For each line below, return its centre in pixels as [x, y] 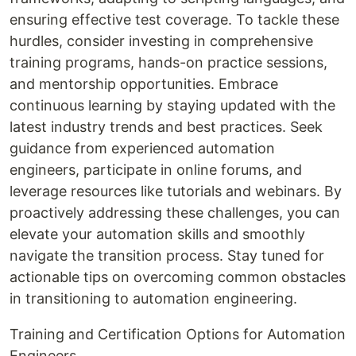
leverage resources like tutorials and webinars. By [176, 192]
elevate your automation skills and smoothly [157, 234]
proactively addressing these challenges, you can [175, 213]
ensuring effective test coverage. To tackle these [174, 20]
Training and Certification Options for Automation [178, 335]
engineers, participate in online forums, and [156, 170]
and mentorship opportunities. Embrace [144, 84]
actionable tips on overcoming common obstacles [178, 277]
